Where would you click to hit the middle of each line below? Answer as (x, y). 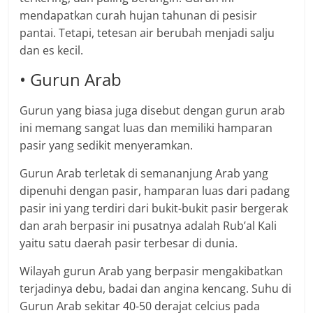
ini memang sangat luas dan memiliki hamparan (146, 128)
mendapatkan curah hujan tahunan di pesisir (139, 16)
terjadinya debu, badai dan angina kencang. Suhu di (156, 289)
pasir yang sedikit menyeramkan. (107, 146)
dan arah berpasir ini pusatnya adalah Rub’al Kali (148, 226)
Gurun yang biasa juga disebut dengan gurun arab (153, 111)
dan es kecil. (52, 51)
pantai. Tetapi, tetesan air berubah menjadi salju (147, 33)
